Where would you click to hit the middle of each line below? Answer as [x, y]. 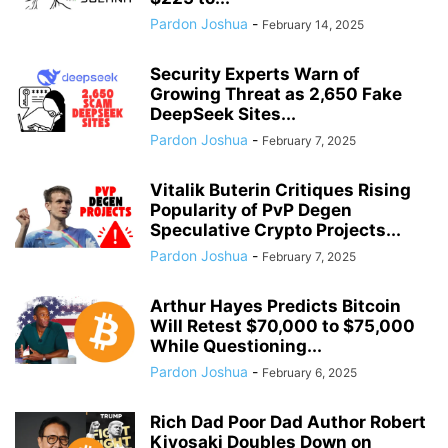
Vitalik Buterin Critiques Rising [280, 190]
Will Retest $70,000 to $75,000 [282, 326]
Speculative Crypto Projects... [275, 230]
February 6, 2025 [309, 372]
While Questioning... [236, 346]
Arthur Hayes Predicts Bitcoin [275, 306]
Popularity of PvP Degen [251, 210]
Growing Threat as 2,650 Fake [276, 94]
